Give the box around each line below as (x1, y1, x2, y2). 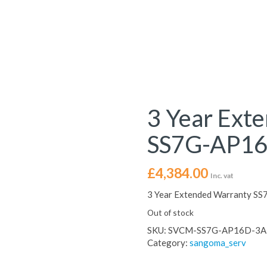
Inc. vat (210, 171, 234, 180)
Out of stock (147, 207, 194, 218)
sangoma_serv (189, 237, 246, 248)
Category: (147, 237, 190, 248)
